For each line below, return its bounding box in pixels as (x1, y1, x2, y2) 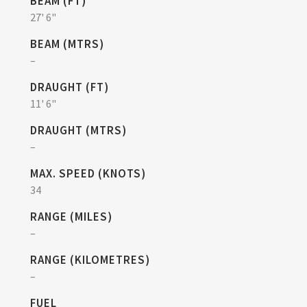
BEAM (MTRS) (30, 36, 104, 51)
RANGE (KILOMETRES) (30, 252, 150, 267)
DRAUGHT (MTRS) (30, 123, 127, 138)
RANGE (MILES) (30, 209, 112, 224)
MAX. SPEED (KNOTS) (30, 166, 146, 181)
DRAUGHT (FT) (30, 79, 109, 95)
